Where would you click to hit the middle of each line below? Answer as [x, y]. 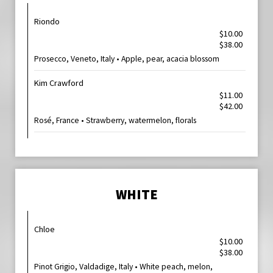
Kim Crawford [59, 83]
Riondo [47, 21]
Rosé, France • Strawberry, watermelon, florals [115, 120]
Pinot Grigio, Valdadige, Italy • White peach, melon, [123, 267]
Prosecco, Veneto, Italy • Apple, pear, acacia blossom [127, 59]
